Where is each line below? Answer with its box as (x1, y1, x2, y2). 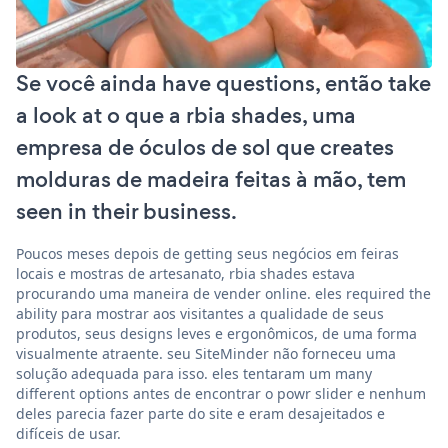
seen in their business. (16, 195, 237, 227)
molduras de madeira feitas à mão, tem (16, 163, 406, 195)
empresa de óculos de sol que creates (16, 131, 394, 163)
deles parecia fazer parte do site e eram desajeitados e (16, 403, 385, 423)
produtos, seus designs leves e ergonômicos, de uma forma (16, 323, 417, 343)
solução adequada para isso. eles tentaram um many (16, 363, 372, 383)
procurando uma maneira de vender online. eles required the (16, 283, 431, 303)
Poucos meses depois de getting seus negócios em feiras (16, 243, 399, 263)
